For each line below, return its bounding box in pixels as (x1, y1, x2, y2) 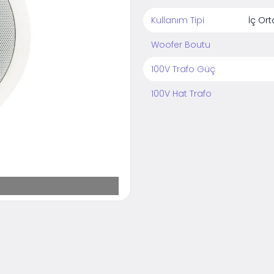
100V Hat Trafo (151, 87, 212, 100)
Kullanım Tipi (151, 14, 205, 27)
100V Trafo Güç (151, 63, 216, 76)
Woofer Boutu (151, 39, 211, 51)
